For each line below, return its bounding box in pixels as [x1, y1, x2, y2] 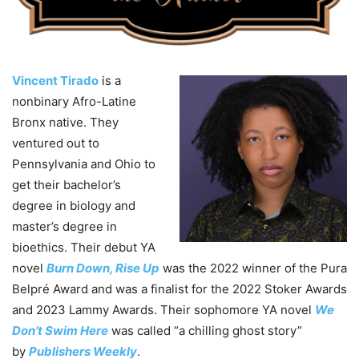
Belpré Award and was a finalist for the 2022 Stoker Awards [12, 280, 347, 296]
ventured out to [12, 135, 99, 151]
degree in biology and [12, 197, 135, 213]
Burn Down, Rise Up [46, 260, 159, 276]
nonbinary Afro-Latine [12, 93, 136, 109]
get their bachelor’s [12, 176, 121, 192]
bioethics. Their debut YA [12, 239, 155, 255]
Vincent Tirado [12, 72, 99, 88]
